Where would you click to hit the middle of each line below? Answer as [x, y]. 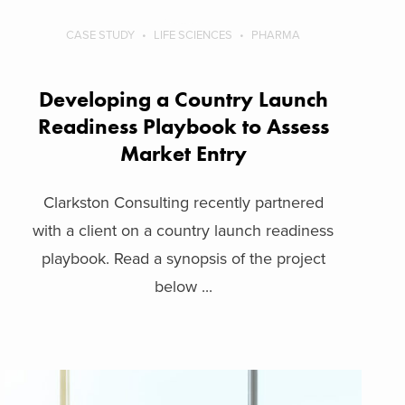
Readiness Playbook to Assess [183, 126]
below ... [183, 286]
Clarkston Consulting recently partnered [183, 202]
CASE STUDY [101, 35]
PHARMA [276, 35]
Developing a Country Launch [183, 99]
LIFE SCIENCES [193, 35]
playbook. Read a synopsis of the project [183, 258]
